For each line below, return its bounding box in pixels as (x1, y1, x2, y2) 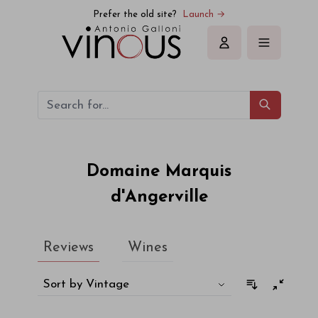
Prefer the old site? (93, 10, 177, 19)
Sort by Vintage (43, 278, 129, 290)
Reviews (43, 241, 94, 255)
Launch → (182, 10, 225, 19)
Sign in (223, 44, 258, 56)
